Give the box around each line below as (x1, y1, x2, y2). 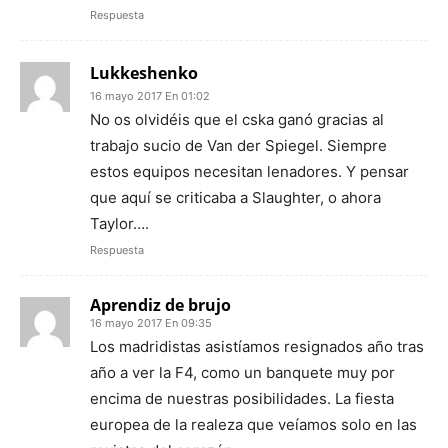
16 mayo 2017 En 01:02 (90, 89, 210, 104)
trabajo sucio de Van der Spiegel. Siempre (90, 136, 387, 156)
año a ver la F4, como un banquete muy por (90, 363, 395, 383)
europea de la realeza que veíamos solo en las (90, 415, 417, 435)
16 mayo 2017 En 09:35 (90, 316, 212, 331)
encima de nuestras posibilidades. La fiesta (90, 389, 394, 409)
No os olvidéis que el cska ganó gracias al (90, 110, 384, 130)
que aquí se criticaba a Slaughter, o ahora (90, 188, 381, 208)
